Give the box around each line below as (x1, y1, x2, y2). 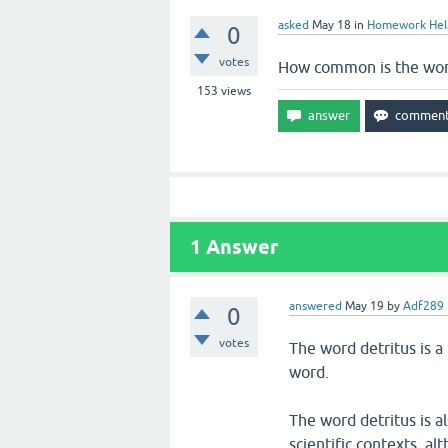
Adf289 (403, 299, 445, 313)
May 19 (345, 299, 385, 313)
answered (289, 299, 343, 313)
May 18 (312, 18, 351, 32)
